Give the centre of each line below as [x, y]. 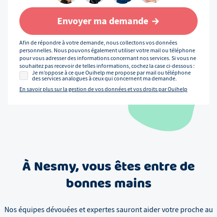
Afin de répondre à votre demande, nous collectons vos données [98, 43]
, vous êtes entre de [135, 167]
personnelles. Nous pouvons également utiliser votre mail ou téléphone [107, 51]
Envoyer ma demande [102, 21]
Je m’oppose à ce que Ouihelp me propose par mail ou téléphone [111, 73]
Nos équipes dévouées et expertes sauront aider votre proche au [108, 210]
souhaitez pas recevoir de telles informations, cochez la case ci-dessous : [107, 66]
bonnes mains [108, 184]
